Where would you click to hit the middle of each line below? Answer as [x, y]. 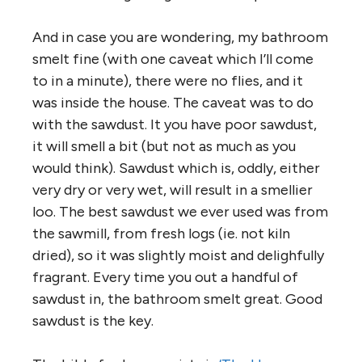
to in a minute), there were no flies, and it [168, 80]
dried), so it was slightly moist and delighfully [178, 255]
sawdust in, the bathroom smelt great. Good [177, 299]
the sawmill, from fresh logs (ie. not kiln [161, 233]
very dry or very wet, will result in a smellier [173, 189]
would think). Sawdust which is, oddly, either [176, 168]
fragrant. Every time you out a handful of [165, 277]
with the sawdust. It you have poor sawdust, [175, 124]
